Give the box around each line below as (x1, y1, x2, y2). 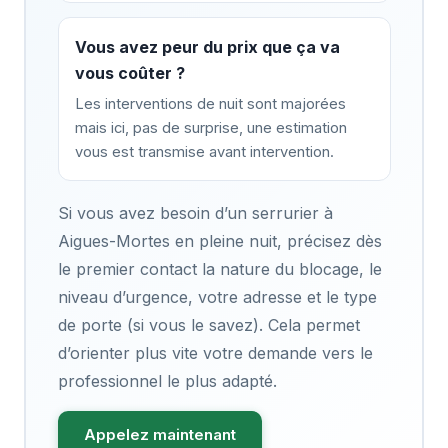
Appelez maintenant (83, 424, 236, 444)
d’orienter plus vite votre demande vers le (57, 342, 373, 363)
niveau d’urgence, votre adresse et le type (57, 286, 377, 307)
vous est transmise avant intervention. (74, 142, 334, 161)
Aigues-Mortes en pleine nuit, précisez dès (57, 230, 382, 251)
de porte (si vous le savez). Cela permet (57, 314, 360, 335)
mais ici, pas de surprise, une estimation (74, 118, 347, 137)
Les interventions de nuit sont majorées (74, 94, 346, 113)
